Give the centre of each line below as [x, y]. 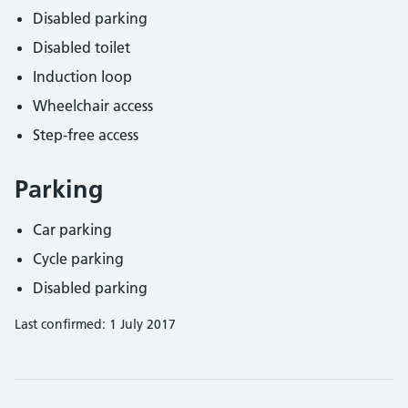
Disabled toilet [82, 47]
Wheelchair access [93, 106]
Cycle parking [78, 259]
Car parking [72, 229]
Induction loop [82, 76]
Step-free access [86, 135]
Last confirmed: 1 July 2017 [95, 324]
